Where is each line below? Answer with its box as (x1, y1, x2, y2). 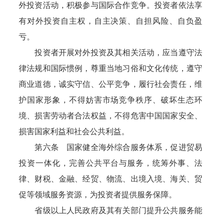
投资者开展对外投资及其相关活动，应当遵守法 (19, 48, 202, 57)
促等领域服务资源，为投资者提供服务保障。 (19, 190, 177, 199)
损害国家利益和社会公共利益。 (19, 127, 130, 136)
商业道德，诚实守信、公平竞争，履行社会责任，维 (19, 80, 202, 88)
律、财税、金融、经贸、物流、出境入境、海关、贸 (19, 175, 202, 183)
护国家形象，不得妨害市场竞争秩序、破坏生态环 (19, 96, 202, 104)
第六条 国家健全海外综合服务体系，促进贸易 (19, 143, 202, 151)
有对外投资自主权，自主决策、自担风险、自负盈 (19, 17, 202, 25)
